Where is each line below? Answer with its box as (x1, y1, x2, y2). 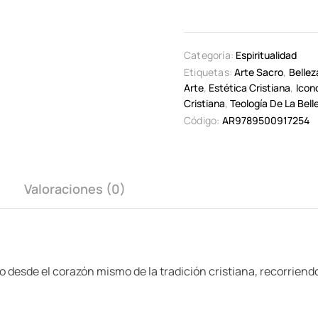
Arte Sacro (234, 65, 284, 79)
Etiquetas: (184, 65, 232, 79)
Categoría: (184, 48, 234, 62)
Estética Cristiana (209, 81, 291, 94)
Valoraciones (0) (24, 180, 126, 197)
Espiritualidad (236, 48, 297, 62)
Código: (184, 114, 220, 127)
